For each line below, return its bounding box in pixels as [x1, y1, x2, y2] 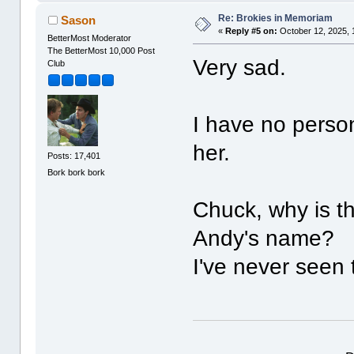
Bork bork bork [47, 167, 106, 177]
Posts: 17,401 [47, 150, 101, 160]
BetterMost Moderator [47, 33, 132, 43]
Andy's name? [193, 226, 335, 251]
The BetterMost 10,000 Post [47, 46, 156, 56]
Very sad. [193, 55, 287, 81]
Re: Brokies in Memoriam [218, 13, 333, 24]
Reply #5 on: [225, 26, 278, 36]
